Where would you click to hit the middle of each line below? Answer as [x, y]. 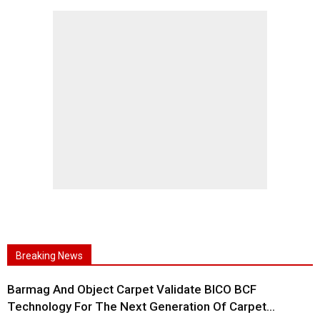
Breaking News [49, 256]
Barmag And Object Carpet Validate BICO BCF [132, 290]
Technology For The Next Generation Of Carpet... [141, 307]
